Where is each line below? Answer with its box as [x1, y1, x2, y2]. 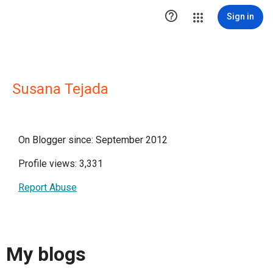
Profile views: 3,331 [18, 158, 103, 169]
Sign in [227, 12, 254, 21]
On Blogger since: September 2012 [18, 134, 168, 146]
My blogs [6, 243, 86, 266]
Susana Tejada [12, 80, 108, 97]
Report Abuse [18, 182, 77, 193]
